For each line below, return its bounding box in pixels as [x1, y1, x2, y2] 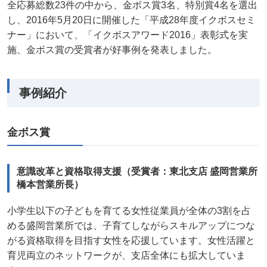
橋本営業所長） [17, 179, 83, 190]
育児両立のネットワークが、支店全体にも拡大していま [7, 250, 246, 261]
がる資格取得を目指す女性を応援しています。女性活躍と [7, 235, 255, 246]
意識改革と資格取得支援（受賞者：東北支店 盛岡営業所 [17, 166, 257, 177]
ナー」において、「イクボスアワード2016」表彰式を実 [7, 30, 248, 41]
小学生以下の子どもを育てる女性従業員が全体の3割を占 [7, 206, 251, 216]
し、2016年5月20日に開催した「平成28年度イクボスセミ [7, 15, 256, 26]
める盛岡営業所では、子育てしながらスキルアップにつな [7, 221, 255, 231]
